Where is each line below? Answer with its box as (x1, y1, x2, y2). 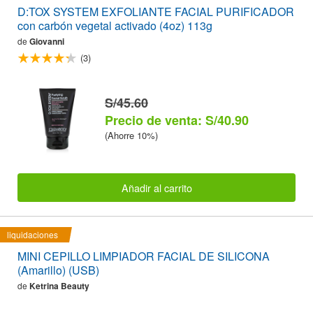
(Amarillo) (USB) (17, 261, 99, 278)
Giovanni (29, 35, 64, 48)
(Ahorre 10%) (105, 129, 158, 143)
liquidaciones (7, 228, 58, 240)
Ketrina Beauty (29, 279, 89, 292)
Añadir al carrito (121, 180, 192, 195)
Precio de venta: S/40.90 (105, 111, 249, 130)
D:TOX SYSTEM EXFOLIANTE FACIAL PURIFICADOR (17, 3, 294, 20)
